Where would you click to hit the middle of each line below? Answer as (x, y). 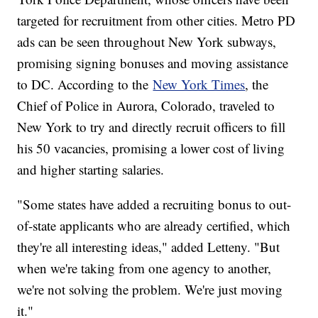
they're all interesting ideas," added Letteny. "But (149, 246)
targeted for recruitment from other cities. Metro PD (157, 20)
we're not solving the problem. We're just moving (150, 289)
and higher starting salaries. (91, 169)
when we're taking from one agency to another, (144, 268)
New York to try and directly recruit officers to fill (152, 126)
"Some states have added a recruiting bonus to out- (154, 204)
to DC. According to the (85, 84)
